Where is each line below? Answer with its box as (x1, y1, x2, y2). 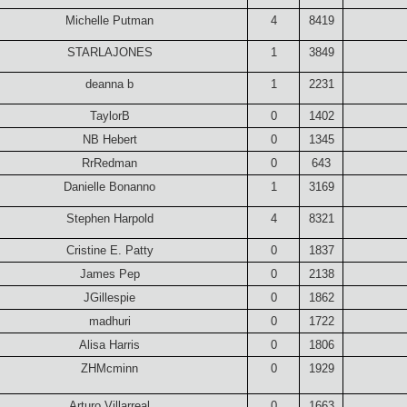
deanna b (85, 76, 134, 91)
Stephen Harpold (65, 211, 154, 225)
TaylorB (89, 108, 130, 123)
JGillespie (84, 290, 136, 304)
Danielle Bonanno (64, 179, 156, 194)
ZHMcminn (81, 361, 139, 375)
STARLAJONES (66, 45, 153, 59)
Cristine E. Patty (65, 243, 154, 257)
